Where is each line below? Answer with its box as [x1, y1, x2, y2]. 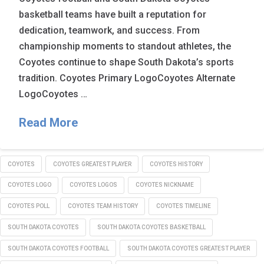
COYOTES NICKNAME [135, 181, 194, 189]
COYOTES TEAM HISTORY [67, 203, 138, 210]
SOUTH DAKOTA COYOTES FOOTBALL [7, 245, 109, 252]
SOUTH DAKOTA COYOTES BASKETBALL [97, 223, 206, 230]
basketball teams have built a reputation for [19, 8, 207, 20]
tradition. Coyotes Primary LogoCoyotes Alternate [19, 72, 236, 84]
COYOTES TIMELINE [156, 203, 211, 210]
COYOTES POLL [7, 203, 49, 210]
